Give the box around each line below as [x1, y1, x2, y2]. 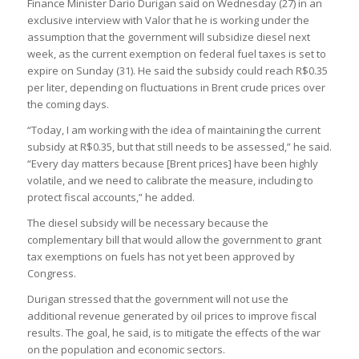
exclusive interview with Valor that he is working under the [26, 13, 309, 28]
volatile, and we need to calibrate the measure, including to [26, 173, 313, 188]
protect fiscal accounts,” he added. [26, 190, 195, 205]
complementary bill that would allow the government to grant [26, 232, 321, 248]
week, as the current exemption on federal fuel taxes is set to [26, 46, 326, 62]
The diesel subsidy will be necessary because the [26, 216, 268, 231]
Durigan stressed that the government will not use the [26, 292, 288, 307]
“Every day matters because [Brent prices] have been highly [26, 156, 318, 171]
